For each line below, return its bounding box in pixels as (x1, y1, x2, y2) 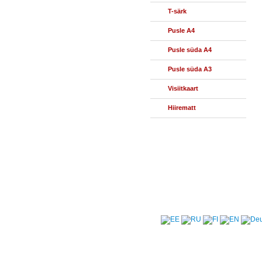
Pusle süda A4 (168, 46, 212, 53)
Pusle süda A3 (168, 65, 212, 73)
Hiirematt (168, 104, 196, 111)
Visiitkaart (168, 85, 198, 92)
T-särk (168, 8, 187, 15)
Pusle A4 (168, 27, 195, 34)
